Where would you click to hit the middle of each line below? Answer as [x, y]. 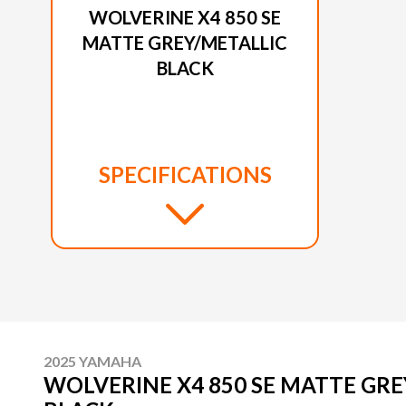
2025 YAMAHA [92, 362]
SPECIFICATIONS [185, 175]
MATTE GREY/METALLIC [185, 43]
